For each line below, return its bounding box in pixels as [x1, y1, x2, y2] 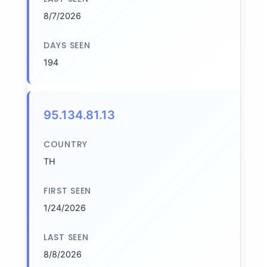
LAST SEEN [44, 231, 89, 243]
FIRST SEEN [44, 185, 91, 197]
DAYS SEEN [44, 39, 91, 51]
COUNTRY [44, 138, 88, 150]
